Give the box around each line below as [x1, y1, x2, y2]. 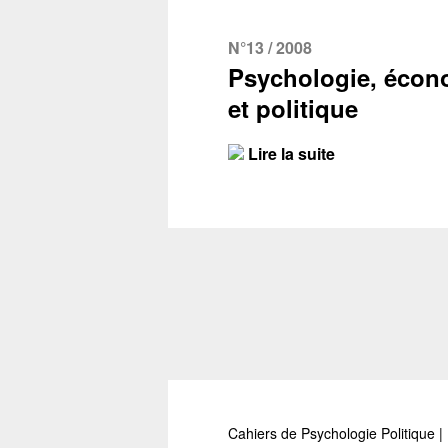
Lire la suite [244, 142, 335, 165]
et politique [228, 91, 358, 125]
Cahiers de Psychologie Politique [228, 423, 439, 443]
